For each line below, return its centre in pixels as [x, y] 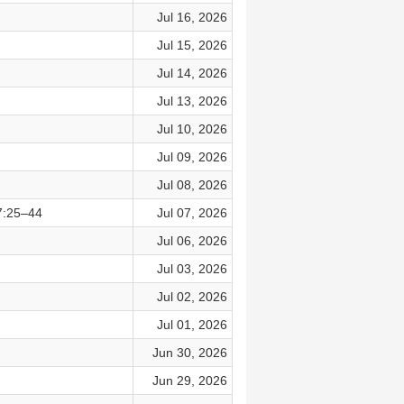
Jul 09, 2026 [192, 157]
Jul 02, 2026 [192, 297]
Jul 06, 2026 [192, 241]
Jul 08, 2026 [192, 185]
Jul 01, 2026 [192, 325]
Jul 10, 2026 [192, 129]
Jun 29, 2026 [189, 381]
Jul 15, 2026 [192, 45]
